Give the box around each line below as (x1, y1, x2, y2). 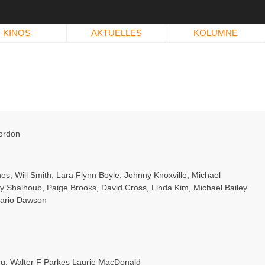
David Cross (101, 183, 147, 192)
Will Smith (15, 170, 51, 180)
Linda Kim (151, 183, 189, 192)
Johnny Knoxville (124, 170, 187, 180)
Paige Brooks (47, 183, 96, 192)
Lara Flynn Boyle (56, 170, 119, 180)
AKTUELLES (91, 28, 142, 38)
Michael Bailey (193, 183, 247, 192)
